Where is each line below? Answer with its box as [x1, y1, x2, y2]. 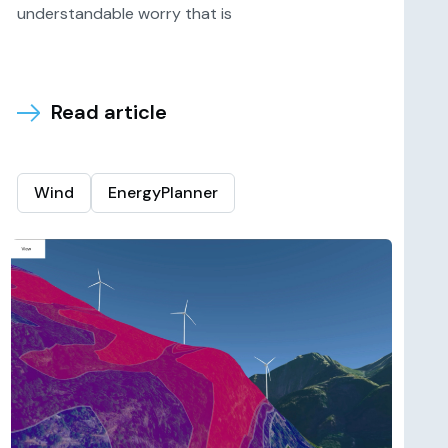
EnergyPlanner [107, 182, 218, 203]
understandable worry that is [16, 3, 232, 24]
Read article [50, 99, 167, 125]
